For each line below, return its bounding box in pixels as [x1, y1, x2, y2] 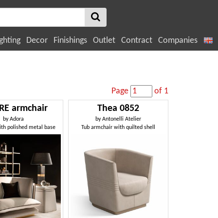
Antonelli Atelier [102, 116, 142, 122]
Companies [158, 36, 198, 45]
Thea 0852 [97, 104, 140, 113]
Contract [121, 36, 152, 45]
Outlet [93, 36, 115, 45]
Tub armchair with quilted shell [81, 125, 156, 130]
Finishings [54, 36, 87, 45]
